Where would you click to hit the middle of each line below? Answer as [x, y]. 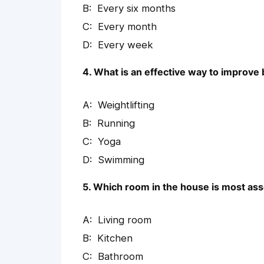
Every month [127, 27]
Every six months [136, 9]
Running [116, 123]
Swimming [121, 160]
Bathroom [121, 257]
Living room [125, 220]
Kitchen [115, 238]
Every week [126, 45]
